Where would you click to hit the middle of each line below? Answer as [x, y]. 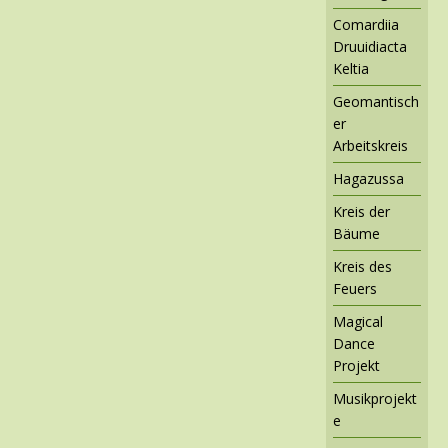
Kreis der [361, 211]
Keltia [351, 68]
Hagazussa [368, 178]
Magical [358, 321]
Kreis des [362, 266]
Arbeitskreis [370, 145]
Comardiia [366, 24]
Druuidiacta [370, 46]
